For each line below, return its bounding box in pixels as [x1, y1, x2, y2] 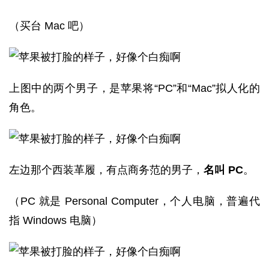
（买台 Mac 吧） [9, 20, 89, 32]
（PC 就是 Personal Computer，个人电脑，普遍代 [9, 195, 260, 207]
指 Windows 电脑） [9, 214, 102, 226]
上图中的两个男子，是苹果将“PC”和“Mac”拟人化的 [9, 82, 260, 94]
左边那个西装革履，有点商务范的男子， [9, 164, 204, 176]
